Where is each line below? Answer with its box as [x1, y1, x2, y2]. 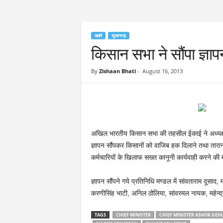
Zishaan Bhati [99, 67, 136, 75]
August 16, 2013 [142, 67, 183, 75]
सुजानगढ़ [111, 32, 126, 39]
